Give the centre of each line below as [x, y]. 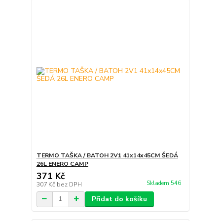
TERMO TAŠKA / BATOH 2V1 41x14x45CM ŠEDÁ [107, 155]
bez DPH [69, 184]
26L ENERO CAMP [62, 164]
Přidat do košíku [119, 199]
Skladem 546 [164, 183]
